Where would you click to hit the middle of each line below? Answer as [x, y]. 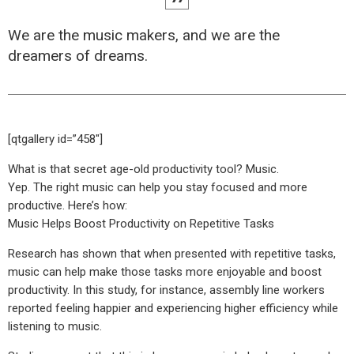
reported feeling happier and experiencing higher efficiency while [173, 309]
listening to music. [55, 327]
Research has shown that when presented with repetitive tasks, [172, 254]
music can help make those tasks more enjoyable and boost [165, 272]
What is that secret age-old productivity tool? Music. [143, 169]
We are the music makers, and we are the [144, 36]
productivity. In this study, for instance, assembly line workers [166, 290]
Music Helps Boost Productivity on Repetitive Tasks [141, 224]
